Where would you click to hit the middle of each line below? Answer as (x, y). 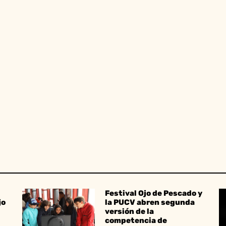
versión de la (129, 211)
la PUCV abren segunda (150, 202)
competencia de (136, 220)
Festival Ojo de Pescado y (154, 193)
